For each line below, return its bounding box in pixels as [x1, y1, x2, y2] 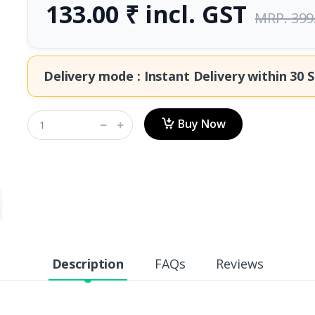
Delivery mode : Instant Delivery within [43, 67, 290, 84]
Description [51, 255, 124, 272]
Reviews [216, 255, 264, 272]
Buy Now [177, 116, 226, 132]
